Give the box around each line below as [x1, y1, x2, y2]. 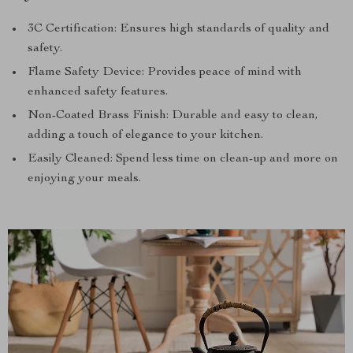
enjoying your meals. [28, 173, 141, 185]
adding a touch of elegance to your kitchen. [28, 129, 263, 142]
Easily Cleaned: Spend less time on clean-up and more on [28, 153, 338, 165]
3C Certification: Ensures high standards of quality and [28, 23, 329, 35]
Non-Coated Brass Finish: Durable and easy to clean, [28, 110, 318, 122]
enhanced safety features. [28, 86, 168, 98]
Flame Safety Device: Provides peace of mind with [28, 66, 302, 79]
